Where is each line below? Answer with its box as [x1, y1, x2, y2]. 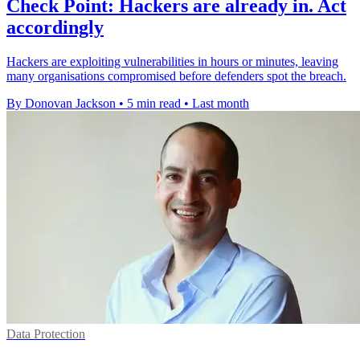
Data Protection [6, 326, 85, 341]
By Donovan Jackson [6, 96, 116, 110]
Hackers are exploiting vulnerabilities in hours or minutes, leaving [6, 54, 338, 68]
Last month [192, 96, 249, 110]
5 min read [127, 96, 181, 110]
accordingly [6, 16, 104, 38]
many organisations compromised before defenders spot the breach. [6, 68, 346, 83]
